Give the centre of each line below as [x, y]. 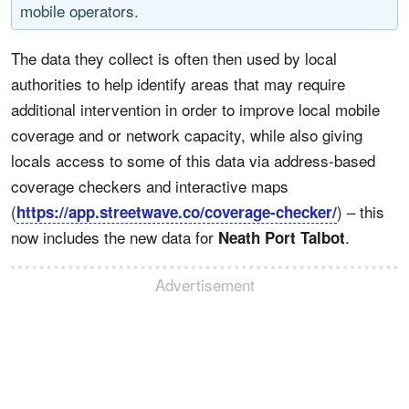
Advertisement [204, 284]
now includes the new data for [115, 237]
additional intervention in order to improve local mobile [195, 109]
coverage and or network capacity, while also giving [187, 135]
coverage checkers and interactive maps [150, 186]
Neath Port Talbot [282, 237]
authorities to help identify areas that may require [178, 84]
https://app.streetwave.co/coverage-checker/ [177, 212]
